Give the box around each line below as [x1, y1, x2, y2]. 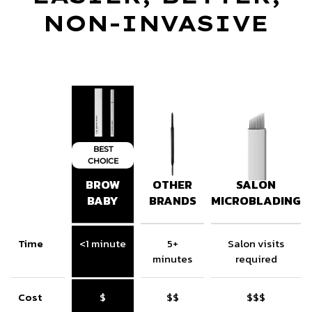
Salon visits [228, 235, 284, 251]
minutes [153, 250, 192, 267]
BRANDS [148, 191, 196, 210]
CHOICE [87, 155, 118, 166]
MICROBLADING [211, 191, 301, 210]
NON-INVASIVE [43, 9, 269, 38]
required [235, 250, 277, 267]
